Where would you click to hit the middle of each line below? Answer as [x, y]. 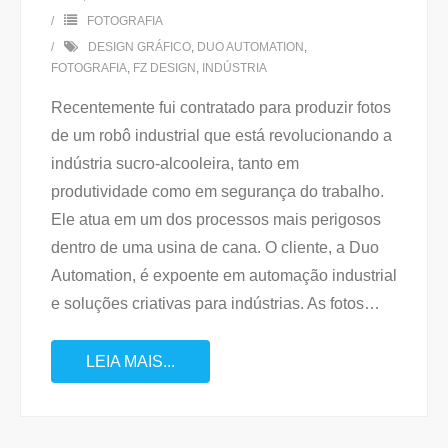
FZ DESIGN [164, 68]
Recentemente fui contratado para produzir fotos [221, 107]
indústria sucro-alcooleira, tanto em [175, 163]
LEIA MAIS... [130, 361]
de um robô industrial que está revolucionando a [221, 135]
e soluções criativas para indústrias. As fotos [207, 303]
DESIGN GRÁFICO [139, 47]
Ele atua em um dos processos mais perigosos [216, 219]
